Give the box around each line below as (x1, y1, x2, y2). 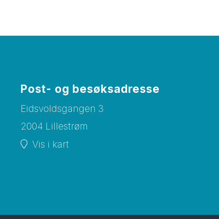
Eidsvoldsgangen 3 (21, 103, 104, 115)
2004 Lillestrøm (21, 121, 88, 132)
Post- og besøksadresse (21, 82, 160, 96)
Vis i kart (32, 139, 69, 151)
